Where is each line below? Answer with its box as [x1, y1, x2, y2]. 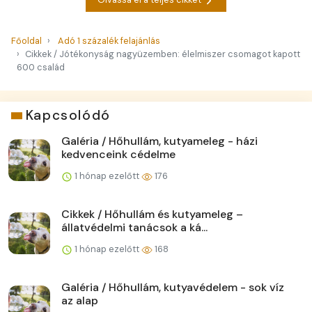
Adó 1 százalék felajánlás [58, 35, 160, 47]
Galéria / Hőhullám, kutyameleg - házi [61, 134, 258, 149]
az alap [61, 293, 98, 309]
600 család [17, 61, 65, 74]
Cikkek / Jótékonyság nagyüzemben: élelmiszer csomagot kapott [25, 48, 300, 61]
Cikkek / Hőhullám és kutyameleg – [61, 207, 243, 222]
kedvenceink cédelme [61, 147, 175, 162]
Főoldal [11, 35, 42, 47]
